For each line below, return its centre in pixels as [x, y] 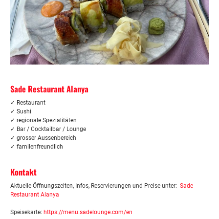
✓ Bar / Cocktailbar [36, 129]
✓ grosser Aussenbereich [43, 138]
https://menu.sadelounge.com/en [88, 212]
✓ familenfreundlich [37, 147]
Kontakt [23, 172]
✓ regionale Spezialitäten [44, 120]
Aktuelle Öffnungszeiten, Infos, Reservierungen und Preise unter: [95, 186]
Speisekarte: [27, 212]
